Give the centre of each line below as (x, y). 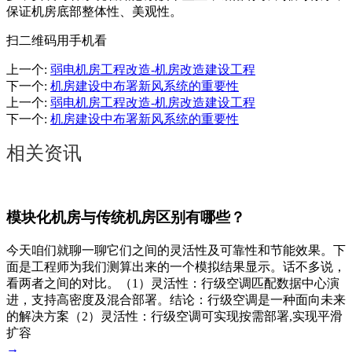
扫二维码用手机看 (57, 41)
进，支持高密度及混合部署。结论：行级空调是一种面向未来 (176, 299)
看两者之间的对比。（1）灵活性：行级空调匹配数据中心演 (173, 283)
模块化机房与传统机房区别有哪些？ (126, 218)
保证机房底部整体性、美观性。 (94, 12)
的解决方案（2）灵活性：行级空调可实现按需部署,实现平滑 (174, 316)
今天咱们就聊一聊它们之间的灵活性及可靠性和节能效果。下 (176, 250)
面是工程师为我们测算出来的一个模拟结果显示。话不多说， (176, 266)
